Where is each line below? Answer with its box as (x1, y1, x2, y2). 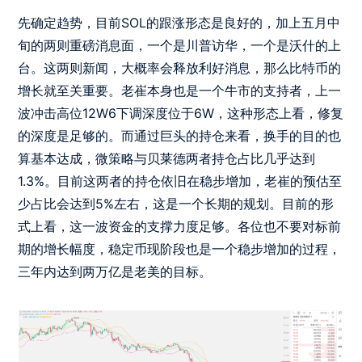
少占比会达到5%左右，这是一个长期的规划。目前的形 (18, 196, 335, 213)
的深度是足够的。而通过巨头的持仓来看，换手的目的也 (18, 128, 342, 145)
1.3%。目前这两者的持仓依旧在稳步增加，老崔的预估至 (18, 173, 343, 190)
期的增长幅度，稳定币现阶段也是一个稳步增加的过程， (18, 241, 342, 258)
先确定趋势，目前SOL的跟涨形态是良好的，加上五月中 (18, 15, 341, 32)
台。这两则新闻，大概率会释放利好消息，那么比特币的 (18, 60, 342, 77)
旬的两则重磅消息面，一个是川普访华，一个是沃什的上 (18, 37, 342, 54)
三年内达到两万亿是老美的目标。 (18, 263, 213, 280)
